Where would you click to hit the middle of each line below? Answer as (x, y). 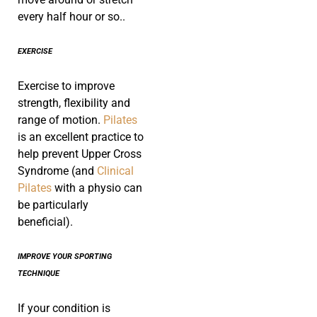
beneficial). (45, 222)
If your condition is (64, 309)
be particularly (53, 205)
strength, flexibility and (74, 103)
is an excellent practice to (81, 137)
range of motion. (60, 120)
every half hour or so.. (71, 17)
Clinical (115, 171)
